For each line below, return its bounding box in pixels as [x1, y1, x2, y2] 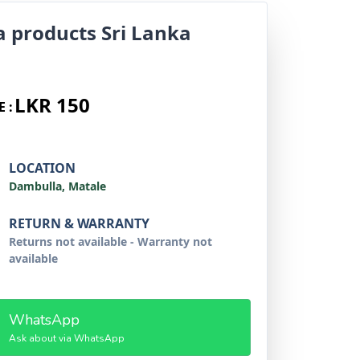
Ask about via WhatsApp [8, 332, 125, 345]
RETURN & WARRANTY [9, 215, 150, 232]
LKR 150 [14, 92, 90, 118]
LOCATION [9, 159, 76, 177]
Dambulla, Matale [9, 178, 107, 194]
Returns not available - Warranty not [9, 234, 213, 249]
